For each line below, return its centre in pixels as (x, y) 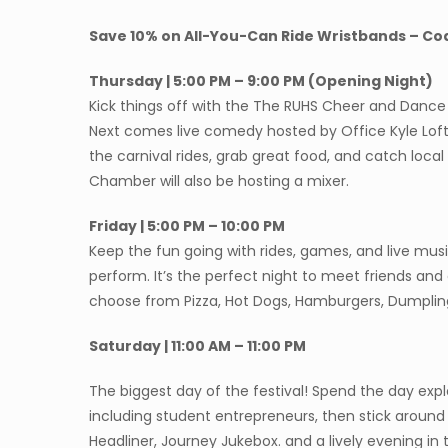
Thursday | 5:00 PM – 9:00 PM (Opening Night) (261, 80)
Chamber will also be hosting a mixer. (221, 180)
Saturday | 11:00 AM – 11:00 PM (197, 345)
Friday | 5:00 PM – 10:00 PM (187, 225)
